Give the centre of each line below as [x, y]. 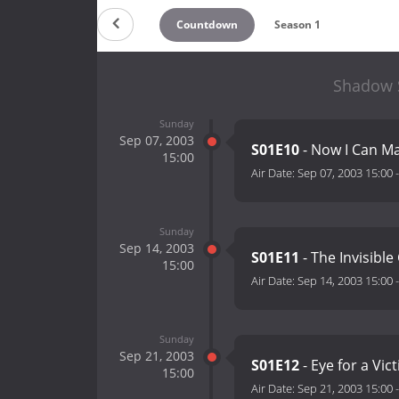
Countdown [207, 24]
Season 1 [298, 24]
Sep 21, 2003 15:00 [345, 389]
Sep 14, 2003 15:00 [345, 281]
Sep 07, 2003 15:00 [345, 173]
